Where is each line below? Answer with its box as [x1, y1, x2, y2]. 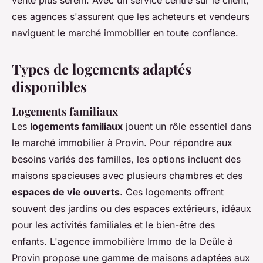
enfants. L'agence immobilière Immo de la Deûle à [12, 235, 233, 248]
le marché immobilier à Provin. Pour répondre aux [12, 137, 232, 149]
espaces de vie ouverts [12, 186, 120, 198]
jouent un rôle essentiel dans [123, 120, 251, 133]
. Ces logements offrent [120, 186, 224, 198]
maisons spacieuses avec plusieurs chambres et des [12, 170, 242, 182]
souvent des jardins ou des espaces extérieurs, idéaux [12, 203, 251, 215]
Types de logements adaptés [12, 59, 191, 79]
